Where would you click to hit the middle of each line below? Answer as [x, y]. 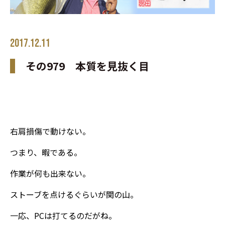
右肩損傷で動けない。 [50, 131]
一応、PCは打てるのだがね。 [63, 215]
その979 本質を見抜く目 [87, 66]
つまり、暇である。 [46, 152]
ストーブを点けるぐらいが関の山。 [74, 194]
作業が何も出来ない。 [50, 173]
